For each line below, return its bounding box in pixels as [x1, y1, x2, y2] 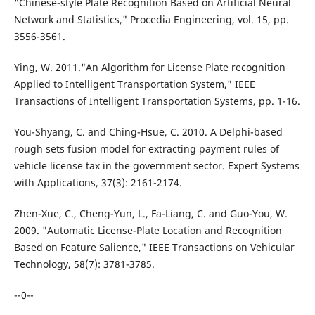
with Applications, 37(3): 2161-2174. [13, 175, 182, 189]
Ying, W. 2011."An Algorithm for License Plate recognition [13, 60, 285, 74]
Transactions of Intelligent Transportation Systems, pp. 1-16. [13, 94, 300, 108]
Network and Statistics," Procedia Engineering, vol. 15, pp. [13, 12, 289, 26]
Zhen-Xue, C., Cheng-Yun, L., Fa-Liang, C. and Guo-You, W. [13, 206, 288, 220]
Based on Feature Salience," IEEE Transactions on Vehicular [13, 240, 295, 254]
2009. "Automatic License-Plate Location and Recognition [13, 223, 282, 237]
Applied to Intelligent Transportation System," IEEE [13, 77, 255, 91]
